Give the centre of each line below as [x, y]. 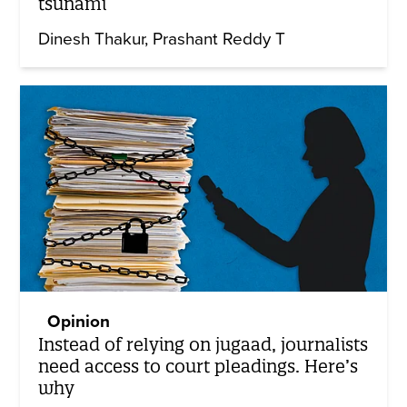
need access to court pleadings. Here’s [199, 367]
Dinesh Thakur [92, 40]
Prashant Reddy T [219, 40]
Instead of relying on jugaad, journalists [203, 345]
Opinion [79, 322]
